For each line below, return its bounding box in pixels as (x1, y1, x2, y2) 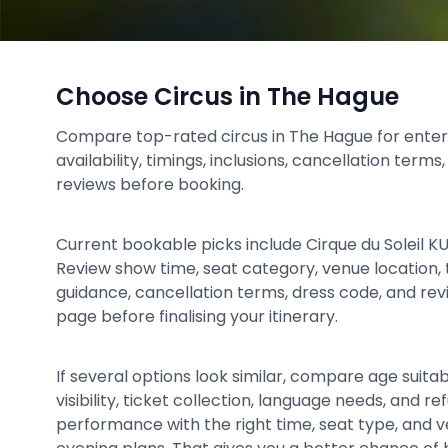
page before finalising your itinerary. (56, 305, 338, 328)
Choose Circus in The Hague (56, 80, 399, 113)
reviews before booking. (56, 173, 244, 196)
